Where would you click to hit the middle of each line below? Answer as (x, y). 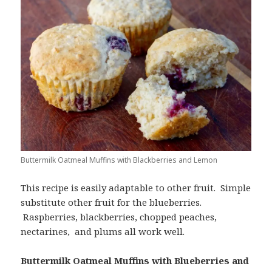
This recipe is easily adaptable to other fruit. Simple (136, 187)
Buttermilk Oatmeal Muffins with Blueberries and (135, 260)
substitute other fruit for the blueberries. (111, 202)
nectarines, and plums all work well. (103, 231)
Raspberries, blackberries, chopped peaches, (119, 216)
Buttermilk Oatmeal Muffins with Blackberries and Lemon (119, 160)
